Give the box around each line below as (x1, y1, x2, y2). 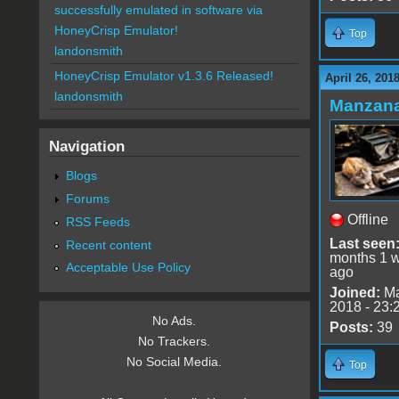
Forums (65, 191, 110, 206)
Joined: (329, 284, 380, 300)
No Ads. (152, 313, 197, 329)
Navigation (48, 137, 125, 156)
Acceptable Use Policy (65, 260, 191, 275)
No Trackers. (138, 334, 211, 349)
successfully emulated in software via (53, 3, 263, 18)
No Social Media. (126, 354, 223, 370)
